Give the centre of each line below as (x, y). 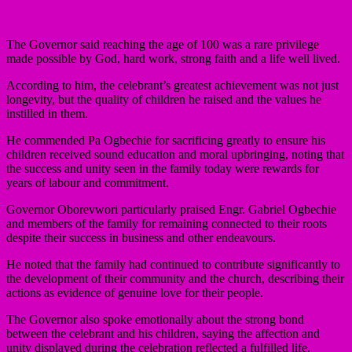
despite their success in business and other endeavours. (141, 237)
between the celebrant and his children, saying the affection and (163, 333)
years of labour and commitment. (88, 182)
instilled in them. (47, 113)
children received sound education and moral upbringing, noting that (175, 154)
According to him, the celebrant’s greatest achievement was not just (172, 85)
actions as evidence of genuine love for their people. (135, 292)
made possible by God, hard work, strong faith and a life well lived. (173, 58)
